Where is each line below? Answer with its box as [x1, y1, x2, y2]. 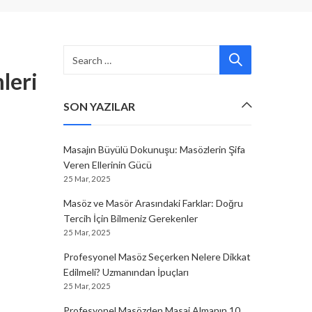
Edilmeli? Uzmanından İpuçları [63, 266, 189, 278]
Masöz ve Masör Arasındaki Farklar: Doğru [63, 197, 243, 209]
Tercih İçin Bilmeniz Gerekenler [63, 212, 198, 224]
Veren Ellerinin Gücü [63, 159, 152, 171]
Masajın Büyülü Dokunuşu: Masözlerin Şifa [63, 143, 245, 155]
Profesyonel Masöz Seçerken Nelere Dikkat [63, 251, 251, 263]
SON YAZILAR [63, 100, 135, 113]
